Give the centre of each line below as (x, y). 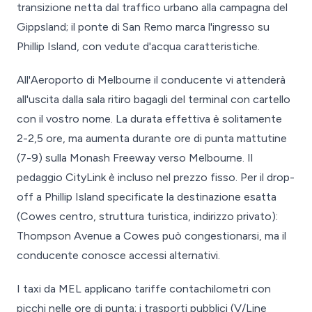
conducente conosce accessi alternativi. (118, 255)
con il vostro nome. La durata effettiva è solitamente (149, 119)
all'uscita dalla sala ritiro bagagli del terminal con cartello (154, 99)
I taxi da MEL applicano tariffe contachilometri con (144, 289)
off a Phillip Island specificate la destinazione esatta (147, 197)
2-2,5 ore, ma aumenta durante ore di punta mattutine (152, 138)
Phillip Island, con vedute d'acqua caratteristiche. (138, 46)
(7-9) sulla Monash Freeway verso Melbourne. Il (135, 158)
